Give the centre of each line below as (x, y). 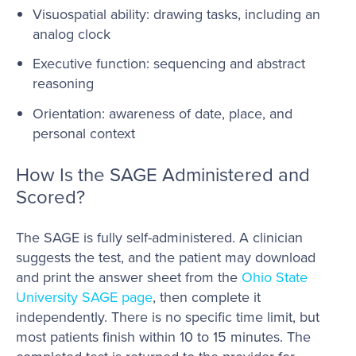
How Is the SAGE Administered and (163, 174)
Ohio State (275, 277)
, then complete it (207, 297)
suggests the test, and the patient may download (166, 257)
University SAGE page (84, 297)
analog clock (71, 33)
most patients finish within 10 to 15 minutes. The (163, 337)
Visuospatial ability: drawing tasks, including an (176, 14)
